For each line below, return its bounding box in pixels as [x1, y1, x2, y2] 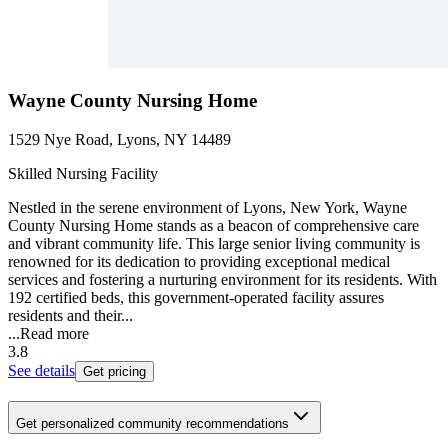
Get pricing [83, 364, 146, 380]
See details [8, 362, 75, 380]
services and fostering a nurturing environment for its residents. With [8, 271, 437, 289]
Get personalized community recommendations [16, 415, 289, 431]
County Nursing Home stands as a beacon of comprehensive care [8, 217, 419, 235]
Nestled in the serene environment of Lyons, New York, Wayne [8, 199, 407, 217]
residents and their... [8, 307, 133, 325]
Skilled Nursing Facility [8, 165, 158, 183]
